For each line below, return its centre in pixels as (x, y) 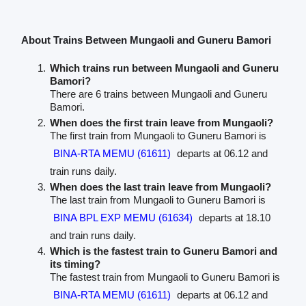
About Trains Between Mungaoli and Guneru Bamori (146, 40)
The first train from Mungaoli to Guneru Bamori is (158, 136)
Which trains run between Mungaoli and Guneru (164, 68)
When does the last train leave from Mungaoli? (160, 187)
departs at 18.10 (233, 218)
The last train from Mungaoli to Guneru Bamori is (157, 200)
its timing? (75, 264)
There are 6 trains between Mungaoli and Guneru (158, 94)
